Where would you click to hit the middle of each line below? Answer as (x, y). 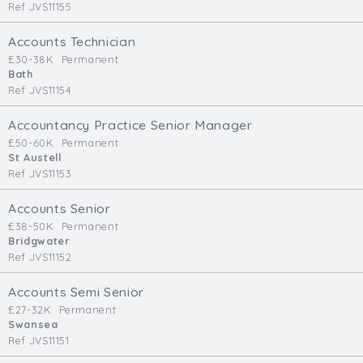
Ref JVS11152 (40, 257)
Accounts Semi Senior (76, 292)
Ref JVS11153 (40, 174)
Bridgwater (39, 241)
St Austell (35, 158)
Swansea (33, 325)
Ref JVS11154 (40, 90)
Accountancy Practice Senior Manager (130, 125)
